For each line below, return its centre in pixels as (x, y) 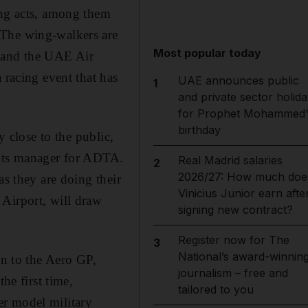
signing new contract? (235, 210)
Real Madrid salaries (230, 160)
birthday (199, 130)
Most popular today (208, 53)
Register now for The (233, 240)
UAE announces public (238, 80)
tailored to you (216, 289)
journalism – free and (233, 273)
